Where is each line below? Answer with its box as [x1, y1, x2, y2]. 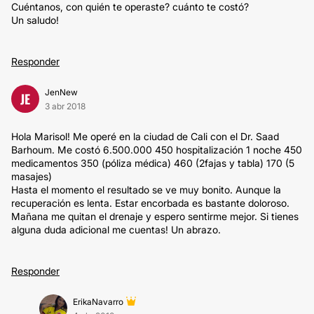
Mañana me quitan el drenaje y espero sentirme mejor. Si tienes [11, 210, 299, 222]
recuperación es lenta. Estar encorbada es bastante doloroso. [11, 197, 289, 209]
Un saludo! [11, 14, 59, 26]
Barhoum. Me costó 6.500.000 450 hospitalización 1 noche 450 [11, 144, 302, 156]
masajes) [11, 170, 52, 182]
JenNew [45, 87, 78, 97]
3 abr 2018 [45, 101, 86, 111]
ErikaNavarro [73, 296, 123, 307]
